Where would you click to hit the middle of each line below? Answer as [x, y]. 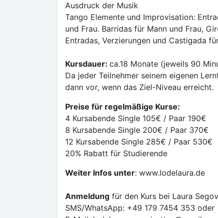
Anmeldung [87, 196]
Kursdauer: [87, 64]
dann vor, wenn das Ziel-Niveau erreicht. [139, 87]
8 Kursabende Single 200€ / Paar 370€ [137, 130]
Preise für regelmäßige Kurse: [123, 107]
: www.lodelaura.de [170, 173]
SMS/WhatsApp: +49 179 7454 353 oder [140, 208]
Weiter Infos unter [100, 173]
